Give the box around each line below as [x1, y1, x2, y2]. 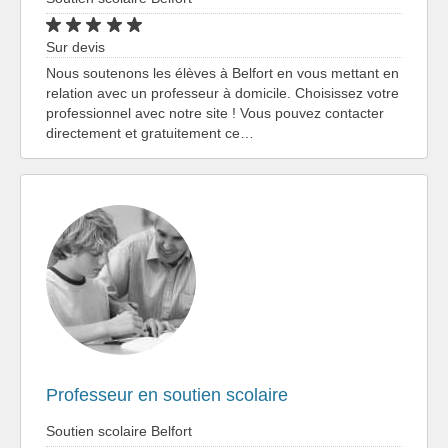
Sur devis [46, 38, 105, 55]
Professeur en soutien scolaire [46, 384, 288, 405]
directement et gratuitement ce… [46, 124, 254, 141]
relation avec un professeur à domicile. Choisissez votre [46, 84, 399, 101]
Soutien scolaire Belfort [46, 422, 192, 439]
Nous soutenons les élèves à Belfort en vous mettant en [46, 64, 399, 81]
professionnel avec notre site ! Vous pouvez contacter [46, 104, 384, 121]
